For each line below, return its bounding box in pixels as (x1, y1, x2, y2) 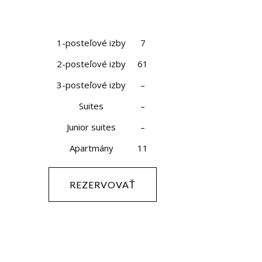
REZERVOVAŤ (69, 178, 136, 190)
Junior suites (67, 120, 116, 133)
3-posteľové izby (57, 78, 126, 91)
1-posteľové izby (57, 36, 126, 49)
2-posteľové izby (57, 57, 126, 70)
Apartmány (69, 142, 113, 154)
